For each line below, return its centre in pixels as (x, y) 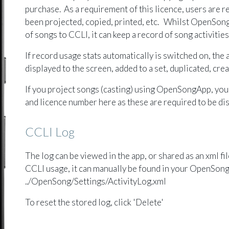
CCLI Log (50, 132)
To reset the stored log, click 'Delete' (95, 202)
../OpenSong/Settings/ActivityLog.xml (96, 181)
